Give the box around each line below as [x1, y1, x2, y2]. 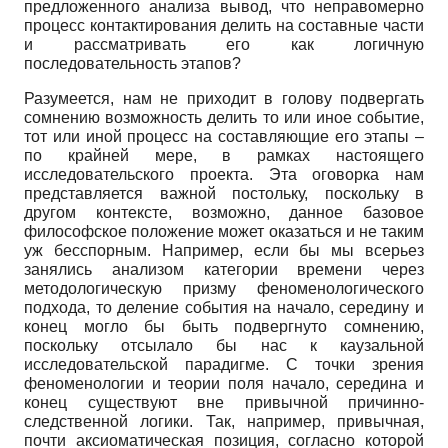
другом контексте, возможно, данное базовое [24, 203, 424, 221]
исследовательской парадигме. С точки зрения [24, 355, 424, 373]
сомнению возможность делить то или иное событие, [24, 108, 424, 126]
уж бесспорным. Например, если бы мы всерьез [24, 241, 424, 259]
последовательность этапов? [24, 54, 241, 72]
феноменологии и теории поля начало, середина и [24, 374, 424, 392]
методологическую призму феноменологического [24, 279, 424, 297]
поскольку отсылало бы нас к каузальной [24, 336, 424, 354]
